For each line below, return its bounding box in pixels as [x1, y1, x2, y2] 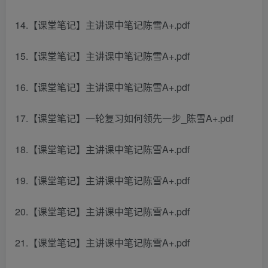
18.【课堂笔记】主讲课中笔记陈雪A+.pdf [15, 142, 190, 156]
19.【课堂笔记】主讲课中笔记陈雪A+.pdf [15, 173, 190, 187]
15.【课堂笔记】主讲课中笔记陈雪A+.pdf [15, 49, 190, 63]
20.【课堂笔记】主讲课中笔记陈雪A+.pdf [15, 205, 190, 218]
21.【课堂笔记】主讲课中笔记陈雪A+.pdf [15, 236, 190, 249]
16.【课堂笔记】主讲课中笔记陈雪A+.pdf [15, 80, 190, 94]
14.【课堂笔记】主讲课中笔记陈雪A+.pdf [15, 18, 190, 32]
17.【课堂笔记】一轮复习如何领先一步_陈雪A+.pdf [15, 111, 233, 125]
